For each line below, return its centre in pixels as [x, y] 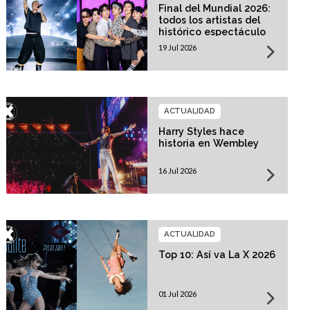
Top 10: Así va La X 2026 [217, 254]
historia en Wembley [208, 143]
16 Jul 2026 [177, 170]
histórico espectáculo [212, 31]
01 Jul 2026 [177, 293]
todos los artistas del [209, 20]
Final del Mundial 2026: [214, 8]
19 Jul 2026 [177, 47]
